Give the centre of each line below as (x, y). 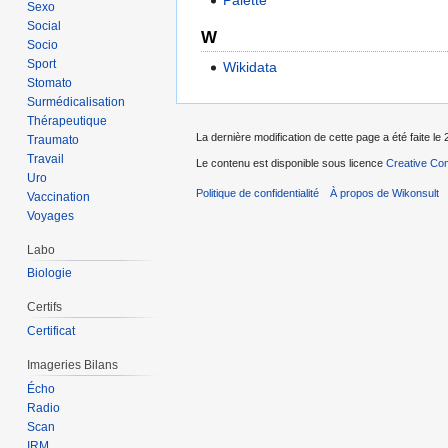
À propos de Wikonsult (385, 193)
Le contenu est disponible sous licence (291, 163)
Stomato (50, 82)
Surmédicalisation (76, 101)
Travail (46, 158)
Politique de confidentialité (257, 193)
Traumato (53, 139)
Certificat (51, 331)
